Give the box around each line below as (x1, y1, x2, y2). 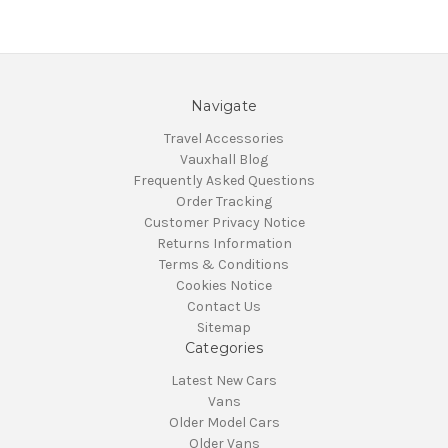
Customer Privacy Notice (143, 213, 305, 231)
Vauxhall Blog (180, 150, 268, 168)
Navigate (191, 96, 257, 115)
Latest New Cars (171, 371, 277, 389)
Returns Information (156, 234, 292, 252)
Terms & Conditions (159, 255, 289, 273)
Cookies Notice (176, 276, 272, 294)
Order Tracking (176, 192, 272, 210)
